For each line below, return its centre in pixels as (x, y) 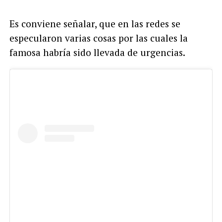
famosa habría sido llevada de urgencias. (97, 52)
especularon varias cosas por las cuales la (98, 38)
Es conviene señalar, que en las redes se (95, 23)
